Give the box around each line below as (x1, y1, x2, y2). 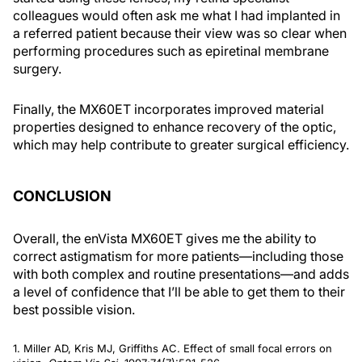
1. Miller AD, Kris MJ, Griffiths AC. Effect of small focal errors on (13, 341, 332, 355)
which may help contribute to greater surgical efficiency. (13, 136, 349, 153)
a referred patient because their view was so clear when (13, 24, 347, 41)
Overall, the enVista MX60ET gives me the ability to (13, 229, 317, 246)
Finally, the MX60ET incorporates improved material (13, 100, 324, 117)
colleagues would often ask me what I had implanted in (13, 6, 340, 23)
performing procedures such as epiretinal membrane (13, 42, 329, 59)
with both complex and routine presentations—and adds (13, 265, 349, 282)
